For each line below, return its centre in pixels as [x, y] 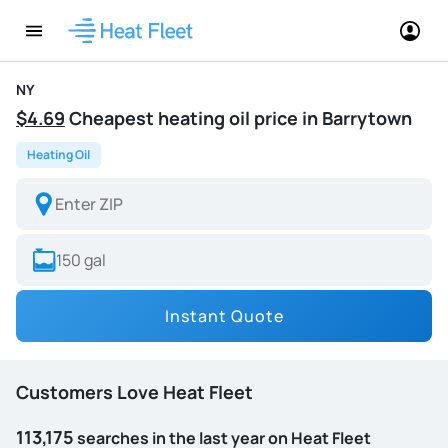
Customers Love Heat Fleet [134, 392]
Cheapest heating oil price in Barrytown [238, 118]
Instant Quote [224, 316]
